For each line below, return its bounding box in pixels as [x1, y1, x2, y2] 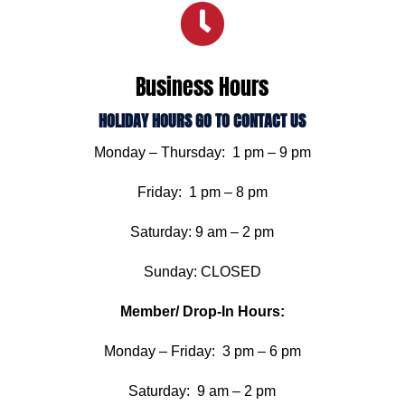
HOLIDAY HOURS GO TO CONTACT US [99, 108, 306, 133]
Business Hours [136, 70, 269, 103]
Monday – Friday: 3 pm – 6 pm [103, 343, 301, 359]
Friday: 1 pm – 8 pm [137, 184, 268, 200]
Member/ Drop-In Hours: [119, 303, 285, 319]
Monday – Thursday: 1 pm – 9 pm [93, 144, 311, 160]
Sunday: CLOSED [143, 263, 261, 279]
